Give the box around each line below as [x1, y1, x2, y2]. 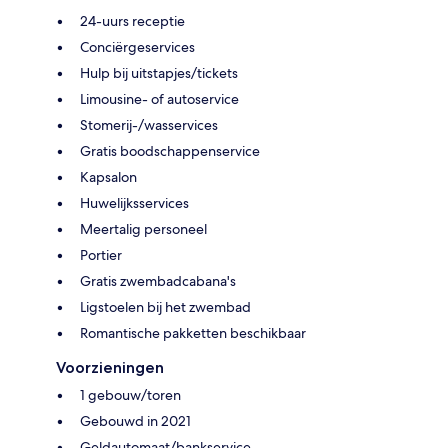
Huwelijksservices [80, 193, 189, 212]
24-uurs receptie [80, 11, 185, 30]
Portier [80, 245, 122, 264]
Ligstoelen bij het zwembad [80, 297, 251, 316]
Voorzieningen [56, 357, 164, 377]
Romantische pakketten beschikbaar [80, 323, 306, 342]
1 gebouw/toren [80, 385, 181, 404]
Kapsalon [80, 167, 137, 186]
